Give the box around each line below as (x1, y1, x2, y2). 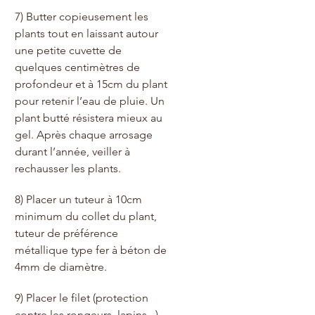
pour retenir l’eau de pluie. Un (15, 94, 167, 108)
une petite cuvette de (15, 43, 124, 57)
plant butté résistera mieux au (15, 110, 165, 124)
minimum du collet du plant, (15, 209, 160, 223)
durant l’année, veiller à (15, 144, 133, 158)
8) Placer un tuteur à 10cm (15, 192, 145, 206)
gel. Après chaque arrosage (15, 127, 155, 141)
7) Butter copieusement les (15, 9, 151, 23)
